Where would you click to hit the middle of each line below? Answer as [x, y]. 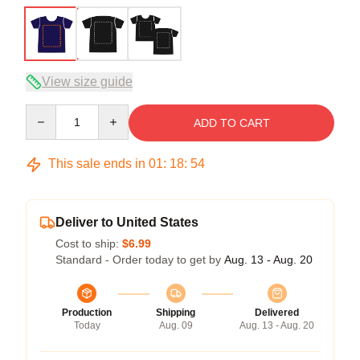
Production [87, 312]
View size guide [87, 81]
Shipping [176, 312]
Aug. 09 [176, 325]
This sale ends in [97, 163]
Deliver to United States [127, 222]
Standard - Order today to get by [140, 259]
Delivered [277, 312]
